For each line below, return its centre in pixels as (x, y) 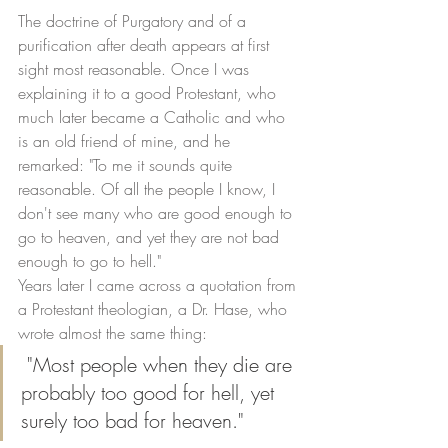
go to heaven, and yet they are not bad (151, 237)
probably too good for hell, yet (150, 393)
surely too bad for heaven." (135, 421)
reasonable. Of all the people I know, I (149, 189)
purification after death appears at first (146, 45)
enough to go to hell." (92, 261)
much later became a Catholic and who (154, 117)
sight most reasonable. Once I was (136, 69)
